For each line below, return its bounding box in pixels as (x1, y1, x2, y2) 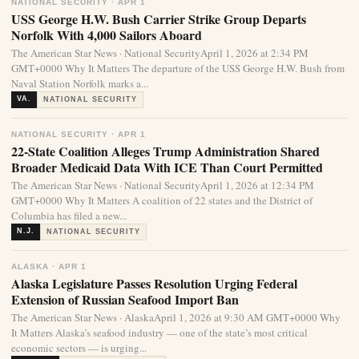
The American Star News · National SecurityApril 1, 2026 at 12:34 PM (11, 178, 314, 193)
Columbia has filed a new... (11, 208, 127, 224)
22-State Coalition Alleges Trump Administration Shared (11, 142, 320, 161)
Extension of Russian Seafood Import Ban (11, 290, 239, 309)
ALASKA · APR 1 (11, 262, 87, 272)
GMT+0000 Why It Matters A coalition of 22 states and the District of (11, 193, 313, 208)
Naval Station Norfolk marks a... (11, 76, 148, 91)
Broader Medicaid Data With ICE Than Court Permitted (11, 158, 323, 177)
